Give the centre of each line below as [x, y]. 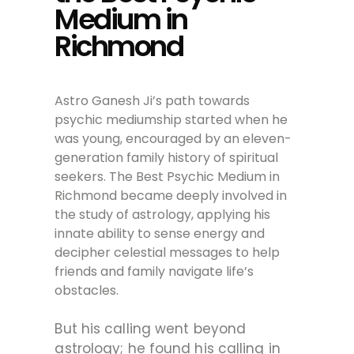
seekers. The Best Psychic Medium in [168, 176]
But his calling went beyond [151, 328]
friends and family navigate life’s [154, 271]
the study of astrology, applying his [163, 214]
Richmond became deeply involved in [171, 195]
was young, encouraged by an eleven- [173, 138]
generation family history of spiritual [167, 157]
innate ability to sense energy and [160, 233]
